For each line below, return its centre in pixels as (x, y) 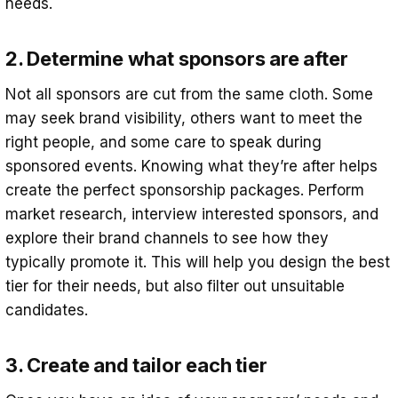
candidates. (49, 310)
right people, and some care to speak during (163, 142)
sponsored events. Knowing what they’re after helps (191, 166)
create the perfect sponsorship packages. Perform (185, 190)
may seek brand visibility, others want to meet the (184, 118)
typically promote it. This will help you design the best (198, 262)
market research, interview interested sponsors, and (192, 214)
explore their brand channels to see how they (167, 238)
